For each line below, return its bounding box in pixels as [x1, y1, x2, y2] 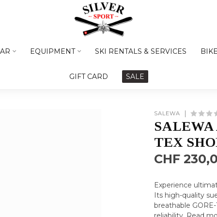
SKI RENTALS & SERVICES [95, 47, 186, 56]
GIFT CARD [69, 72, 108, 81]
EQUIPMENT [30, 47, 75, 56]
